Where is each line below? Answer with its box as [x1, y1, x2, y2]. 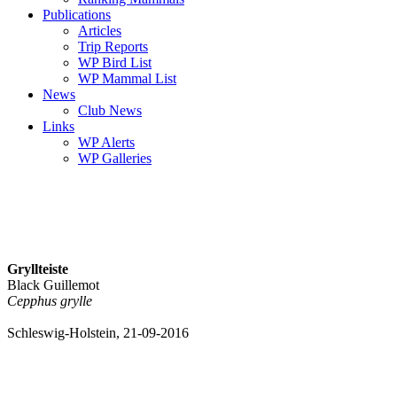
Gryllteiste [7, 261, 68, 276]
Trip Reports [78, 39, 148, 54]
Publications [43, 7, 111, 22]
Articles [78, 23, 121, 38]
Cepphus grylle [7, 293, 92, 308]
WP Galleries [78, 151, 152, 166]
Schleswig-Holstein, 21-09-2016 [7, 325, 189, 340]
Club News [78, 103, 142, 118]
